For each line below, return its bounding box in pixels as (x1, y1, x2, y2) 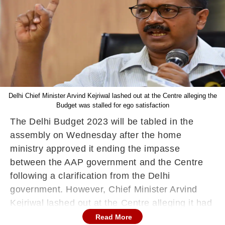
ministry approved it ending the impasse (10, 144, 180, 154)
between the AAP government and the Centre (10, 157, 203, 167)
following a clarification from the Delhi (10, 171, 170, 181)
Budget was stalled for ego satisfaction (56, 101, 169, 109)
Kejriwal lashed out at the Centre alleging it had (10, 198, 212, 208)
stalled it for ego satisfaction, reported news (10, 211, 196, 221)
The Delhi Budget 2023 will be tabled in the (10, 117, 194, 127)
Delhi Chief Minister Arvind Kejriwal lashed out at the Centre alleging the (8, 92, 217, 99)
